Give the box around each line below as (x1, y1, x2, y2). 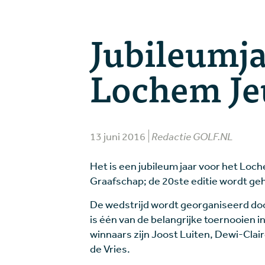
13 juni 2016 (90, 130, 147, 143)
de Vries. (90, 242, 130, 256)
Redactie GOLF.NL (151, 130, 232, 143)
